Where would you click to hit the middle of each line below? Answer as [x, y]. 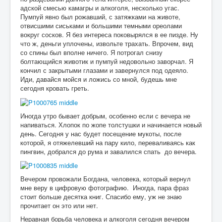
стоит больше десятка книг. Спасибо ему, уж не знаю [101, 197]
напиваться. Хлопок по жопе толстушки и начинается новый [111, 124]
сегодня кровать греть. [55, 88]
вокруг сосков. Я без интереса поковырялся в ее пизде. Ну [109, 35]
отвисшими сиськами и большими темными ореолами [101, 26]
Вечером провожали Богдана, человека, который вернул [106, 179]
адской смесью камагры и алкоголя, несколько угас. [100, 8]
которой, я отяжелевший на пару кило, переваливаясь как [108, 142]
